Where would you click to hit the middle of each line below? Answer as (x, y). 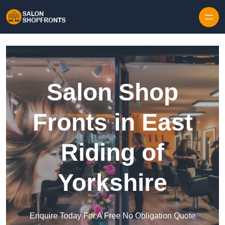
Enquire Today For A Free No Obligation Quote (113, 216)
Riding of (113, 153)
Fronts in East (113, 123)
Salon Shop (113, 92)
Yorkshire (113, 183)
